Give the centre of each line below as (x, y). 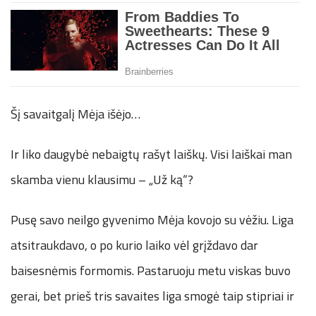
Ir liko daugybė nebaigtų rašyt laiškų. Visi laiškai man (151, 154)
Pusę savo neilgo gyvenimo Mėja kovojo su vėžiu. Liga (152, 220)
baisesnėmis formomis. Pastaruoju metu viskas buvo (151, 271)
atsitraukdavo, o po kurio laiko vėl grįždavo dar (134, 245)
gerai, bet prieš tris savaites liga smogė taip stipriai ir (152, 296)
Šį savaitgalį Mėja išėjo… (75, 114)
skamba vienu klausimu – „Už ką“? (102, 180)
